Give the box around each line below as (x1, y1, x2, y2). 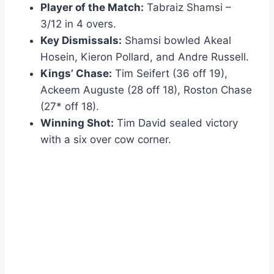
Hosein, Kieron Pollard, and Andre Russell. (40, 50, 249, 63)
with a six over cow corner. (40, 133, 171, 146)
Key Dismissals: (40, 34, 122, 46)
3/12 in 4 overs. (40, 17, 116, 30)
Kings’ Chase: (40, 67, 112, 80)
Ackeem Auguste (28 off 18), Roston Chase (40, 83, 252, 96)
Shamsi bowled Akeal (122, 34, 231, 46)
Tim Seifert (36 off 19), (112, 67, 228, 80)
